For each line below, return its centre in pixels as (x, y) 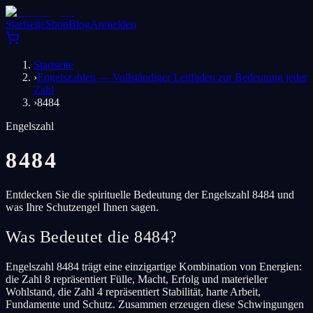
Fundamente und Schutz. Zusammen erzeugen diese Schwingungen (155, 304)
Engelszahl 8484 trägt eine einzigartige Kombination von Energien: (154, 266)
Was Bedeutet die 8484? (92, 236)
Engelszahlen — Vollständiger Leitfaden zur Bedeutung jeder (172, 77)
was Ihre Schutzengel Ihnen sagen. (82, 207)
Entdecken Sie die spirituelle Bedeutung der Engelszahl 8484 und (150, 194)
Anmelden (113, 24)
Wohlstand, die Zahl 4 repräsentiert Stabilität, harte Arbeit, (133, 291)
